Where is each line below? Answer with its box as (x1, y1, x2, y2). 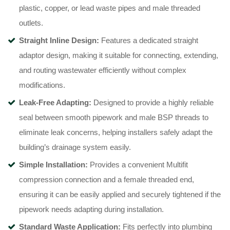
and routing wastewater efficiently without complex (19, 66, 186, 75)
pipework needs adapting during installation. (19, 205, 164, 214)
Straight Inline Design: (19, 36, 99, 45)
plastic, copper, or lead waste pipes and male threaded (19, 4, 200, 13)
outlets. (19, 18, 43, 28)
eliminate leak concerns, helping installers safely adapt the (19, 128, 213, 137)
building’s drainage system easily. (19, 143, 131, 152)
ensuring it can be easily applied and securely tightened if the (19, 190, 221, 199)
